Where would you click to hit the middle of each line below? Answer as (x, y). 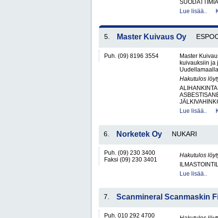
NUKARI (184, 134)
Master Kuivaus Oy (152, 37)
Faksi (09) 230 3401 (131, 160)
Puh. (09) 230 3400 (130, 153)
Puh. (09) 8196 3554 (131, 56)
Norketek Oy (139, 134)
